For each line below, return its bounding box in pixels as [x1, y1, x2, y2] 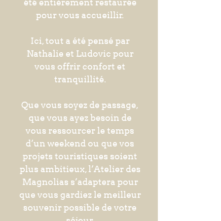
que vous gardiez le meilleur [19, 189, 141, 200]
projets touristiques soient [23, 151, 137, 161]
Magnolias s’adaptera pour [22, 177, 138, 187]
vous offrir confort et [35, 61, 125, 72]
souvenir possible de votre [23, 202, 137, 213]
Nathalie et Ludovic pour [26, 48, 134, 59]
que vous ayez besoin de [28, 112, 132, 123]
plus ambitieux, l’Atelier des [19, 164, 141, 174]
